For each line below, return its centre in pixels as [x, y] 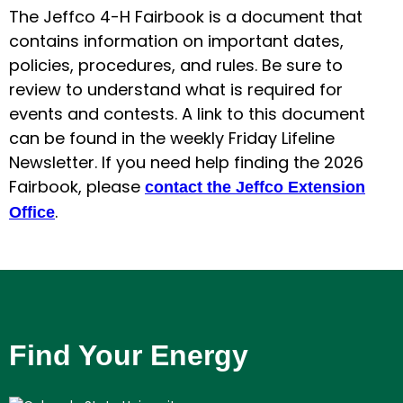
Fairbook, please [77, 186]
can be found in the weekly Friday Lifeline [172, 138]
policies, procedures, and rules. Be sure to [176, 65]
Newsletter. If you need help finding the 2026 [186, 162]
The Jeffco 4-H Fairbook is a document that [186, 16]
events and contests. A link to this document [187, 113]
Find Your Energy [129, 356]
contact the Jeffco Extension [255, 187]
